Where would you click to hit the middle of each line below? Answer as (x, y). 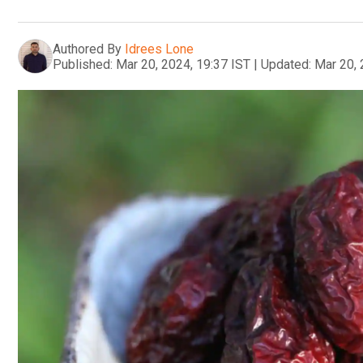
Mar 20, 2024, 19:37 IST (183, 64)
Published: (83, 64)
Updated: (286, 64)
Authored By (87, 49)
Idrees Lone (159, 49)
